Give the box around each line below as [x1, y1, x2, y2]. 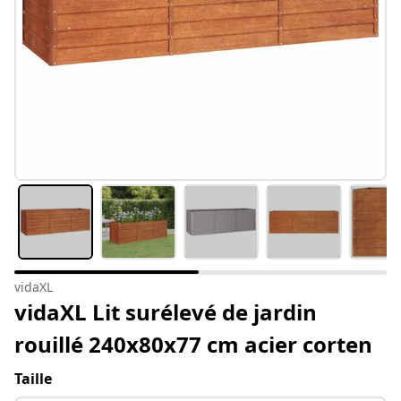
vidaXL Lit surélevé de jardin [14, 297, 317, 328]
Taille [14, 369, 52, 389]
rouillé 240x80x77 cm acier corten [14, 329, 372, 360]
